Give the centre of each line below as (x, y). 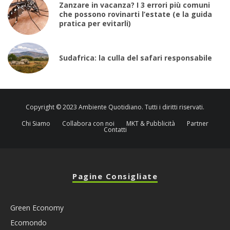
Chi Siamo (36, 123)
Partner (198, 123)
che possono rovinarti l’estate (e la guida (136, 14)
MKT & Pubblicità (151, 123)
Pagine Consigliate (115, 176)
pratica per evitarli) (95, 23)
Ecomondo (28, 222)
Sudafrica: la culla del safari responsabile (136, 57)
